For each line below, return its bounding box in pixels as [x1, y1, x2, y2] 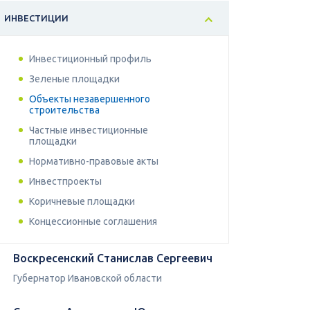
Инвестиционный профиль [29, 53, 152, 65]
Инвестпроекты [29, 176, 102, 188]
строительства [29, 104, 100, 116]
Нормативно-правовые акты [29, 156, 158, 167]
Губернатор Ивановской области [13, 273, 162, 284]
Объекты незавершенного [29, 93, 150, 105]
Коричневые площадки [29, 196, 135, 208]
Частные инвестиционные [29, 125, 148, 136]
